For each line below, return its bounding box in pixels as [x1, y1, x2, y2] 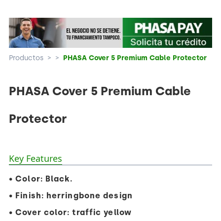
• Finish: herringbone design [9, 190, 133, 200]
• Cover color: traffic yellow [9, 207, 132, 217]
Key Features [9, 152, 62, 164]
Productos [9, 53, 43, 62]
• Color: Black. [9, 174, 73, 184]
